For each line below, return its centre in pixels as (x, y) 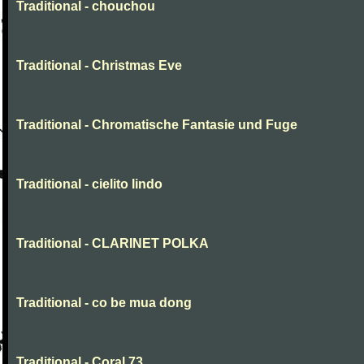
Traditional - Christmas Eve (99, 65)
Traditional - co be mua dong (104, 303)
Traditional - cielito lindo (89, 184)
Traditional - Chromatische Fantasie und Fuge (157, 125)
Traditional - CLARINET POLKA (113, 243)
